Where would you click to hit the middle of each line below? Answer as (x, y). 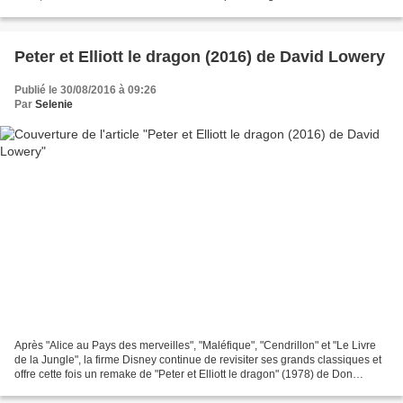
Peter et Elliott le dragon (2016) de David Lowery (200, 57)
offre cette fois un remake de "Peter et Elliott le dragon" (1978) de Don (184, 374)
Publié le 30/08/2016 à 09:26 (85, 90)
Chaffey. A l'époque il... (70, 388)
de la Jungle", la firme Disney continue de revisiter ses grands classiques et (198, 359)
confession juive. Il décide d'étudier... (103, 10)
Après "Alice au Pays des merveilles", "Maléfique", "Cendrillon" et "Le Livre (195, 345)
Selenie (54, 105)
